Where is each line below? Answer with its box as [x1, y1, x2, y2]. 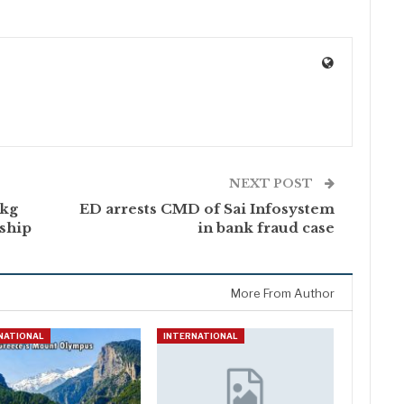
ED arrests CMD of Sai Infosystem [79, 200, 335, 218]
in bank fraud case [197, 219, 335, 237]
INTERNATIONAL [162, 331, 238, 342]
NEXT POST [229, 176, 317, 192]
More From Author [231, 286, 335, 301]
